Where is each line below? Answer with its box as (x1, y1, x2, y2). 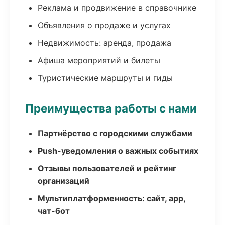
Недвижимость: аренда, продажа (38, 38, 171, 48)
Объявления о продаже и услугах (38, 20, 171, 30)
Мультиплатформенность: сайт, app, (38, 193, 185, 203)
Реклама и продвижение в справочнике (38, 3, 196, 13)
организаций (38, 176, 89, 186)
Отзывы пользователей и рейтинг (38, 163, 176, 173)
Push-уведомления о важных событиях (38, 146, 198, 156)
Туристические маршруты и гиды (38, 73, 173, 83)
